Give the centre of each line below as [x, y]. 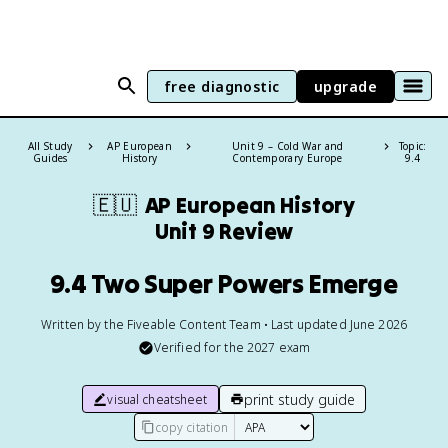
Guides [50, 158]
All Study [50, 146]
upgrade [345, 86]
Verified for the [200, 347]
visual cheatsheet [157, 399]
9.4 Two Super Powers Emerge [224, 283]
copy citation [191, 427]
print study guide [299, 399]
